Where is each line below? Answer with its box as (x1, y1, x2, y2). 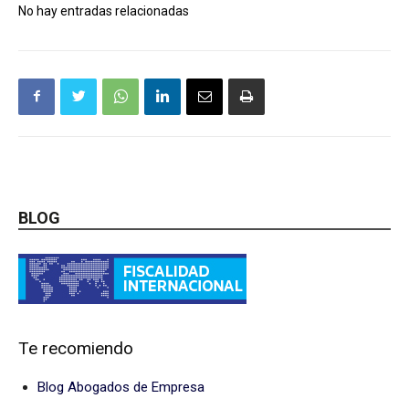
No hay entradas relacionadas (18, 3, 189, 18)
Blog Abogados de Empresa (37, 378, 204, 395)
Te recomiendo (18, 337, 133, 359)
